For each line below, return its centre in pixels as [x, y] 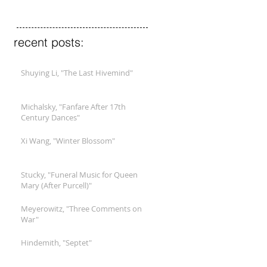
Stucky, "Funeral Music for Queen [79, 175]
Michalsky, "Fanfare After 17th [73, 107]
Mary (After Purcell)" [56, 185]
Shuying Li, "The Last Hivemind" [77, 73]
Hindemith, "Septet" [56, 243]
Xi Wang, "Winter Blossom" [68, 141]
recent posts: [49, 42]
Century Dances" [50, 117]
